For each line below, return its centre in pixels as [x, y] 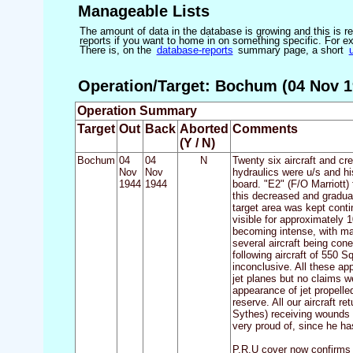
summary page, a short [291, 50]
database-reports [195, 50]
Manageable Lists [143, 11]
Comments [265, 129]
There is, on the [117, 50]
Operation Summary [137, 111]
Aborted [204, 129]
